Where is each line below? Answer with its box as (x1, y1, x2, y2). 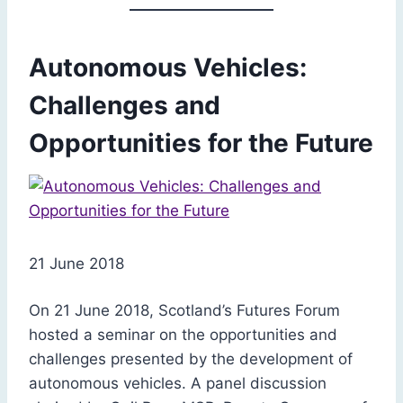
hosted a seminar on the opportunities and (29, 325, 337, 344)
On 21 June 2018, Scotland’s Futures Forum (29, 300, 340, 319)
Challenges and (29, 89, 220, 121)
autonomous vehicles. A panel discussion (29, 373, 327, 392)
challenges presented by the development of (29, 349, 353, 368)
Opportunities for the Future (29, 127, 373, 158)
